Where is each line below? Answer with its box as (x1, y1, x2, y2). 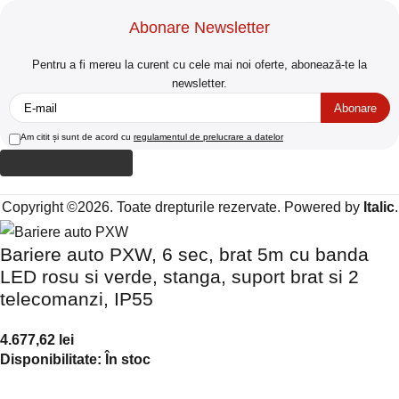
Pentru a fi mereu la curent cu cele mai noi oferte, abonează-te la (32, 58, 367, 72)
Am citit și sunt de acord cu (20, 132, 134, 142)
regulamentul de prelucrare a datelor (134, 132, 283, 142)
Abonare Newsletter (129, 19, 270, 37)
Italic (362, 199, 395, 216)
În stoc (102, 350, 151, 367)
